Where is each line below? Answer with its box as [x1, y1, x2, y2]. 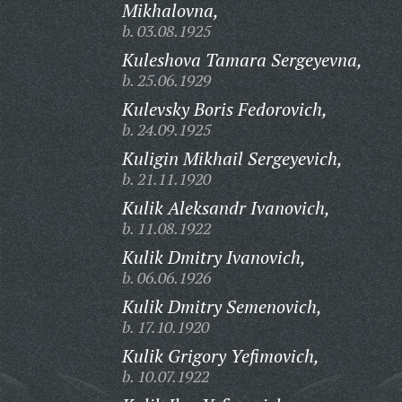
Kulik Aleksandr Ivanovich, [121, 196, 330, 220]
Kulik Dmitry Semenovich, [121, 294, 322, 319]
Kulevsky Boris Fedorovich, [121, 97, 328, 121]
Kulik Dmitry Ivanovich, [121, 245, 306, 269]
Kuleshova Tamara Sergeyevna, [121, 48, 363, 72]
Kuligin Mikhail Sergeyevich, [121, 146, 343, 170]
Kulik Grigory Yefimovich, [121, 344, 319, 368]
